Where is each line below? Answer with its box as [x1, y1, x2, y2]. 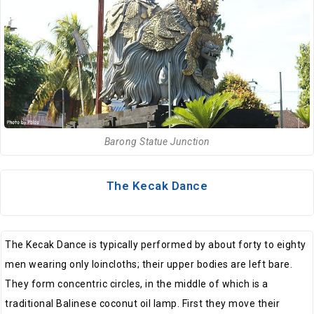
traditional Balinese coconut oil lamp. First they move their [5, 297, 280, 309]
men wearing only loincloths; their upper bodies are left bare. [5, 258, 292, 270]
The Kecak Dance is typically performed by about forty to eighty [5, 238, 306, 250]
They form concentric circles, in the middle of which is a [5, 278, 268, 289]
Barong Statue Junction [104, 135, 210, 147]
